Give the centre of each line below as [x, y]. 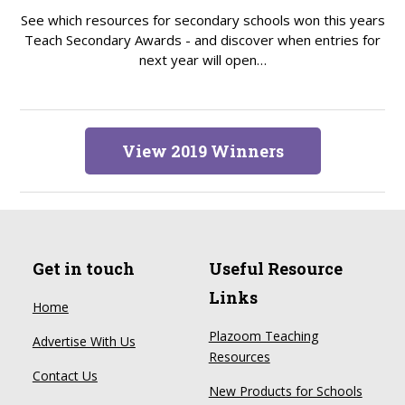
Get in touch [83, 269]
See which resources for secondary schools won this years [202, 20]
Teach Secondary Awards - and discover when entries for [202, 40]
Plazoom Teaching [263, 336]
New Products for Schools [285, 391]
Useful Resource [275, 269]
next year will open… [202, 60]
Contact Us [65, 376]
